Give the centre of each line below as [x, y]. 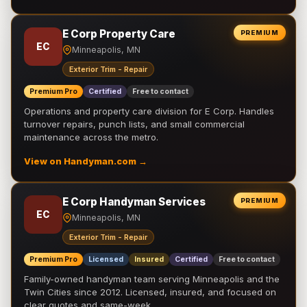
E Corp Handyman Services [134, 202]
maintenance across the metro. [91, 137]
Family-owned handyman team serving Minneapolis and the [152, 279]
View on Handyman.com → [86, 161]
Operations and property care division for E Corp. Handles [149, 111]
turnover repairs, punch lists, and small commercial [134, 124]
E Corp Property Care [119, 34]
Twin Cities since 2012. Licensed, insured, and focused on [150, 292]
